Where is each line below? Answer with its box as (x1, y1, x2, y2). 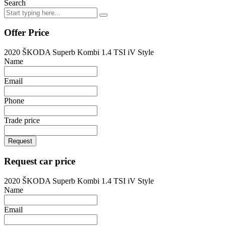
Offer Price (4, 27, 49, 38)
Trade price (4, 116, 40, 125)
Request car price (4, 155, 75, 166)
